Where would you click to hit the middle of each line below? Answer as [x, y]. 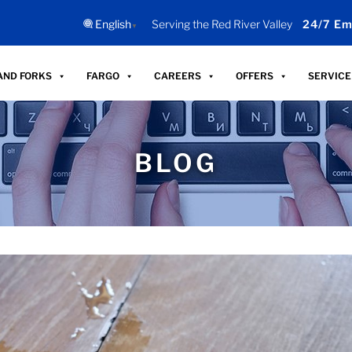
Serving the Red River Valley [222, 24]
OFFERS [255, 75]
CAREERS [178, 75]
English [114, 24]
